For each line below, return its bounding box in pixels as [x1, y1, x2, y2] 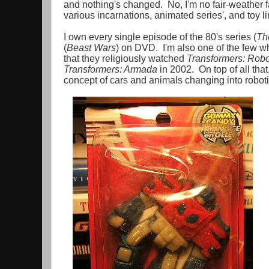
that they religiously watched [64, 53, 187, 64]
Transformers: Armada [64, 64, 157, 74]
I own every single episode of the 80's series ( [64, 32, 256, 42]
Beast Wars [67, 43, 116, 53]
